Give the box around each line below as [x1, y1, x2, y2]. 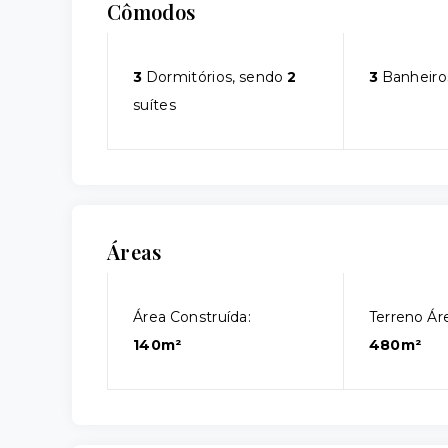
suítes [133, 96, 176, 114]
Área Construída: [133, 308, 252, 326]
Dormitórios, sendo [142, 68, 288, 86]
